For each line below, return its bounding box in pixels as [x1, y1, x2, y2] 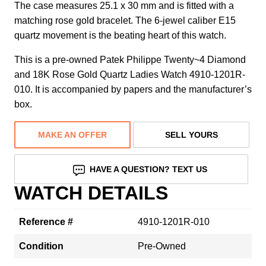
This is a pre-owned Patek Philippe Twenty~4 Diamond [14, 54, 246, 65]
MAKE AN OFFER [38, 129, 107, 140]
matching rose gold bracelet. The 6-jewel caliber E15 [14, 15, 236, 26]
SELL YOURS [164, 129, 218, 140]
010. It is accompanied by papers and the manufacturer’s [14, 84, 252, 94]
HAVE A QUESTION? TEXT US [90, 164, 208, 174]
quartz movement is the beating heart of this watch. [14, 30, 226, 40]
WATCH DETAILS [14, 182, 168, 204]
